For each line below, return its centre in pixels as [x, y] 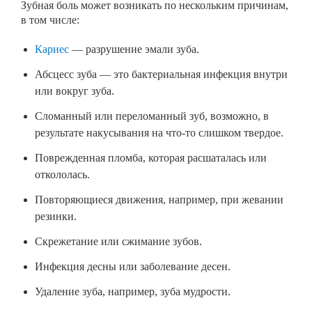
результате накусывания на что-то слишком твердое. [159, 133]
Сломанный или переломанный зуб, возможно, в [152, 116]
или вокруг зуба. [75, 91]
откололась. [62, 174]
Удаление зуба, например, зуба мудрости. [133, 291]
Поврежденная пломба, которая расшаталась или [151, 158]
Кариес [52, 49]
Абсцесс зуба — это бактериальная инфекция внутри [161, 74]
